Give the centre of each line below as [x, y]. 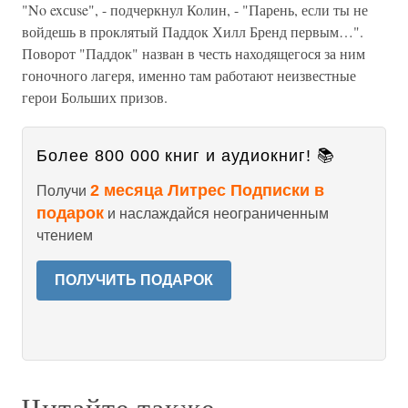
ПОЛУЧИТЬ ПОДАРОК [134, 280]
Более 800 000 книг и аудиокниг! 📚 [186, 156]
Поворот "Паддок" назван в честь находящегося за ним [194, 53]
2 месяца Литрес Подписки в [207, 190]
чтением [65, 235]
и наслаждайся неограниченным [216, 214]
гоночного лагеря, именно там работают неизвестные [189, 75]
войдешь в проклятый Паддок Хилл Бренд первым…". [193, 31]
